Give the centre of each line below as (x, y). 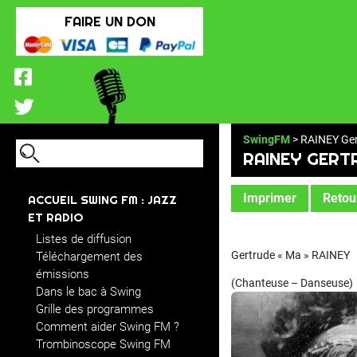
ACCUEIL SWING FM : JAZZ (102, 200)
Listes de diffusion (84, 239)
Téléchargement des (89, 257)
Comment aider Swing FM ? (108, 327)
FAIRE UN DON (110, 22)
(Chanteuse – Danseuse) (292, 283)
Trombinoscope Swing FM (103, 344)
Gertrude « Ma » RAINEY (290, 255)
